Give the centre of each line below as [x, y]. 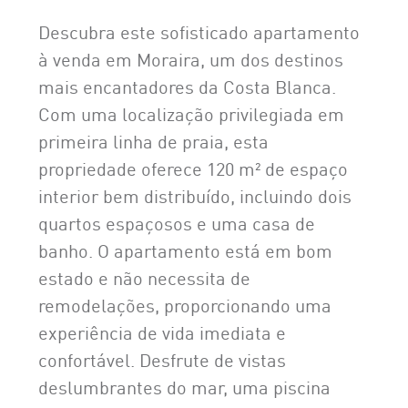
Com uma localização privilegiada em [191, 112]
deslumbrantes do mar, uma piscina [184, 386]
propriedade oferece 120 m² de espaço [193, 167]
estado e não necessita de [144, 276]
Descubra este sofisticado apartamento [199, 31]
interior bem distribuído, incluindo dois [195, 194]
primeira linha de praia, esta [153, 140]
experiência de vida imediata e [162, 331]
